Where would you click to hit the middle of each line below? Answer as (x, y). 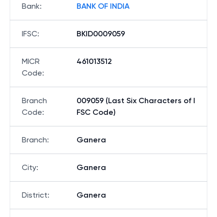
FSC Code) (96, 112)
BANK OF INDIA (103, 6)
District (35, 195)
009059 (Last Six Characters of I (136, 101)
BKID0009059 (101, 34)
